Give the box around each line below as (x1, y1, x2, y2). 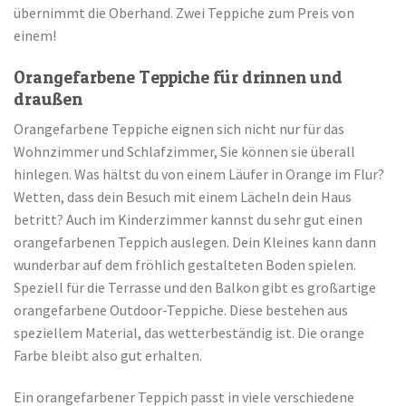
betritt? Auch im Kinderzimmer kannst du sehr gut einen (14, 210, 362, 229)
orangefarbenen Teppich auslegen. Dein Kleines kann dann (14, 233, 376, 252)
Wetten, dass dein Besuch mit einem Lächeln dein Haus (14, 188, 352, 207)
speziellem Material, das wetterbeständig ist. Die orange (14, 324, 364, 343)
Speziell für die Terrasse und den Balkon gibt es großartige (14, 278, 376, 297)
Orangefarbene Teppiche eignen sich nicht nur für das (14, 120, 344, 139)
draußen (14, 87, 82, 110)
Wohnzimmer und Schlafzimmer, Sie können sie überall (14, 142, 355, 161)
